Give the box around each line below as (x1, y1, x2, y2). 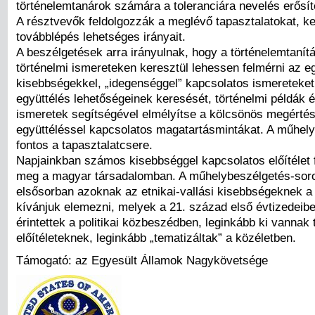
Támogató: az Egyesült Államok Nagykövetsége (16, 252, 268, 267)
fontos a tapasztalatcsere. (16, 138, 153, 153)
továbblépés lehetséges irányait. (16, 30, 186, 44)
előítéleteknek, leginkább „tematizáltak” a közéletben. (16, 231, 296, 245)
